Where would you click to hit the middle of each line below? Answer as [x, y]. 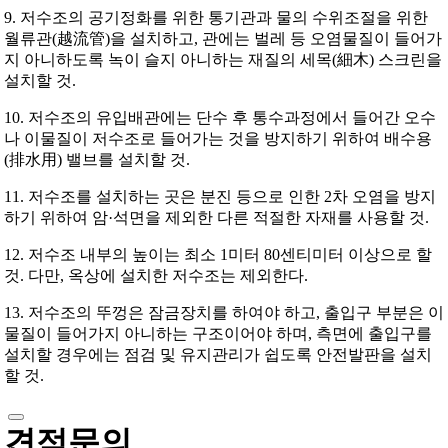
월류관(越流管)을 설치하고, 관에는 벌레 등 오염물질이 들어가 [222, 39]
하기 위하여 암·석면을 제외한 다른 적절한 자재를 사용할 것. [216, 218]
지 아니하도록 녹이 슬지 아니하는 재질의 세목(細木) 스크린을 [222, 60]
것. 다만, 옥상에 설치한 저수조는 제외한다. [155, 276]
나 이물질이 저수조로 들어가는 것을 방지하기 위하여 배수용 [217, 139]
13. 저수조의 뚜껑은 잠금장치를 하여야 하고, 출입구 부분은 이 [223, 313]
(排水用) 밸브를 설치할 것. [96, 160]
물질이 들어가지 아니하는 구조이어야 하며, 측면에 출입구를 [217, 334]
